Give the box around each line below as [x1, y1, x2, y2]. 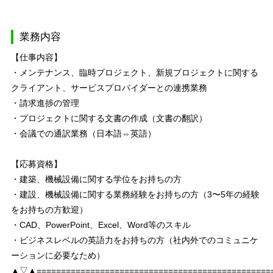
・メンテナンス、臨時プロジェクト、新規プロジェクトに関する [10, 68, 258, 77]
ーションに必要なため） [10, 250, 105, 260]
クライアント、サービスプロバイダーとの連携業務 [10, 83, 207, 93]
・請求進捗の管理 [10, 98, 79, 108]
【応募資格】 [10, 159, 62, 169]
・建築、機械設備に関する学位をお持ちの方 [10, 174, 182, 184]
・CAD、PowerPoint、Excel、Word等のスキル [10, 220, 191, 230]
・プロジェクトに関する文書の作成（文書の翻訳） [10, 113, 207, 123]
